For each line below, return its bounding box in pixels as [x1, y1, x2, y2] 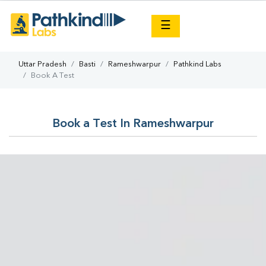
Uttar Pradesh [18, 61, 66, 68]
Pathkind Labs [173, 61, 221, 68]
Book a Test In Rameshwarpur [52, 118, 214, 130]
